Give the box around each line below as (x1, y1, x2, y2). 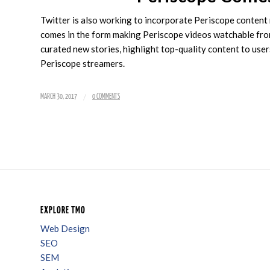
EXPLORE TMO (40, 206, 86, 216)
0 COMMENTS (92, 93, 120, 101)
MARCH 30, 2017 (40, 93, 77, 101)
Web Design (40, 223, 90, 234)
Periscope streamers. (40, 58, 125, 69)
